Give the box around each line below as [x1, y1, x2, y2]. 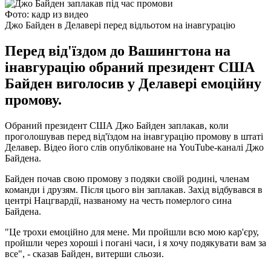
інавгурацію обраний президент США [5, 59, 255, 75]
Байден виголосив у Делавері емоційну [5, 75, 261, 91]
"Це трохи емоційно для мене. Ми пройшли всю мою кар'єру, [5, 226, 259, 237]
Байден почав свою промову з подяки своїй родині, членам [5, 173, 249, 184]
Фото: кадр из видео [5, 8, 88, 19]
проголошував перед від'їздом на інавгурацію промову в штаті [5, 131, 263, 142]
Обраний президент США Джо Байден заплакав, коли [5, 120, 229, 131]
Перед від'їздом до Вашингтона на [5, 42, 230, 59]
